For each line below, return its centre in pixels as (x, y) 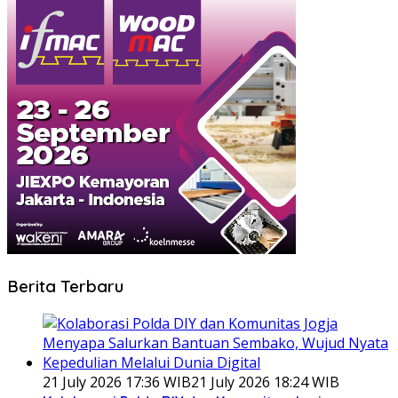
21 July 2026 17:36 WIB (117, 382)
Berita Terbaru (65, 286)
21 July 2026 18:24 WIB (265, 382)
